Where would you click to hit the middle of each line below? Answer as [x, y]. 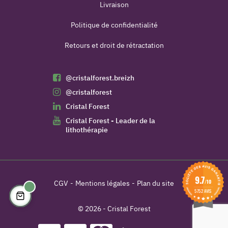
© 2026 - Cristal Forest [114, 209]
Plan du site [155, 183]
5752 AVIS [203, 191]
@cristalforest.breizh [100, 78]
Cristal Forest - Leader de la [110, 121]
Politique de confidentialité [114, 25]
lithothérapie [87, 130]
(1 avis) [137, 219]
